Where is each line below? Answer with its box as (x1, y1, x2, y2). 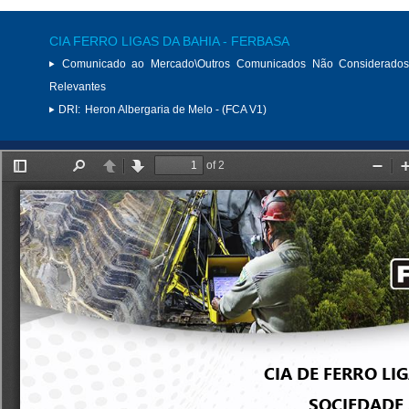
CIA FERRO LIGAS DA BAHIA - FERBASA (49, 34, 289, 48)
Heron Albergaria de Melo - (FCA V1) (85, 103, 267, 116)
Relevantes (49, 80, 106, 93)
